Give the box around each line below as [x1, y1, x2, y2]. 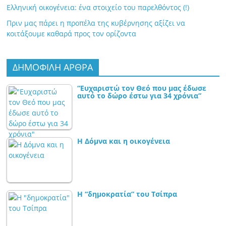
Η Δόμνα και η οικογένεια [77, 136, 171, 146]
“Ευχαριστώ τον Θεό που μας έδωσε [77, 83, 207, 93]
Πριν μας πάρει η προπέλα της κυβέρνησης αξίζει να [7, 18, 186, 28]
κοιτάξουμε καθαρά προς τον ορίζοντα [7, 29, 137, 39]
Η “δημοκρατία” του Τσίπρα [77, 189, 178, 199]
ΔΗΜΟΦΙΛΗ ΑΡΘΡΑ [13, 61, 93, 74]
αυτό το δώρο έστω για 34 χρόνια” [77, 91, 202, 101]
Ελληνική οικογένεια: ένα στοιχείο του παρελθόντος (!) [7, 3, 192, 13]
